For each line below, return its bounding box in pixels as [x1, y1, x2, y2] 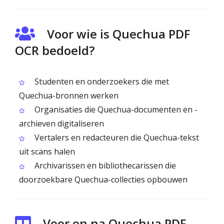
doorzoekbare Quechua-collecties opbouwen [19, 174, 187, 185]
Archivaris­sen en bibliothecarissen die [32, 160, 176, 171]
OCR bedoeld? [15, 42, 94, 58]
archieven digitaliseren [19, 118, 104, 129]
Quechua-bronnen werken [19, 90, 118, 101]
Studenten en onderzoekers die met [32, 76, 169, 87]
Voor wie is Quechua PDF [47, 25, 190, 42]
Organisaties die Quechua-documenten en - [32, 104, 197, 115]
